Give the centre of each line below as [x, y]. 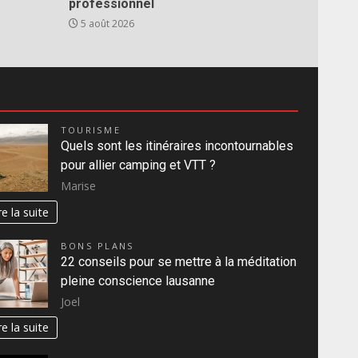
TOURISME [91, 130]
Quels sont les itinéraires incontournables [177, 146]
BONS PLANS [98, 245]
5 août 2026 [106, 24]
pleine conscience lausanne [138, 280]
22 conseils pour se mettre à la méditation [179, 261]
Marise [78, 185]
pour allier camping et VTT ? [138, 165]
